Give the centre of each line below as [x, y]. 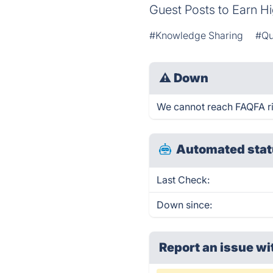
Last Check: [183, 180]
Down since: [185, 205]
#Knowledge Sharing [197, 35]
